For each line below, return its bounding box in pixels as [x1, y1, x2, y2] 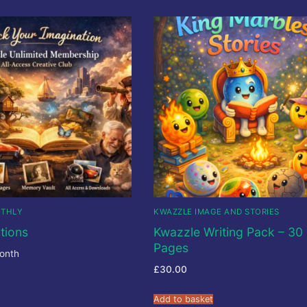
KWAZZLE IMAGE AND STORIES [153, 206, 280, 217]
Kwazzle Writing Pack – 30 [153, 224, 303, 239]
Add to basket [153, 294, 213, 305]
